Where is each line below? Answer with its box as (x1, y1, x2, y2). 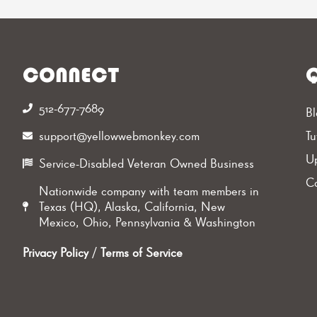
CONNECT (23, 66, 120, 88)
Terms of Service (100, 245, 183, 260)
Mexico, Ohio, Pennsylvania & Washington (38, 214, 255, 230)
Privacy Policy (23, 245, 88, 260)
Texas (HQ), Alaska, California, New (38, 199, 225, 214)
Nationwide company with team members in (38, 183, 259, 199)
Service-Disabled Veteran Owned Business (38, 156, 254, 171)
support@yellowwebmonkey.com (38, 128, 200, 144)
